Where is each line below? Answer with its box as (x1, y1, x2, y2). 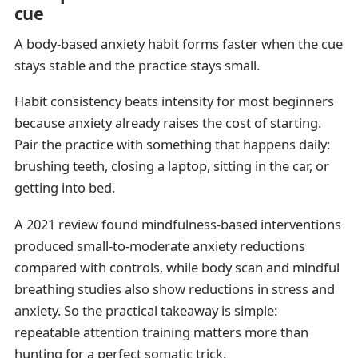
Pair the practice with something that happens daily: (14, 135, 330, 154)
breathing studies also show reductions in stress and (14, 279, 335, 298)
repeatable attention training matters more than (14, 322, 308, 341)
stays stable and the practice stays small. (14, 56, 260, 75)
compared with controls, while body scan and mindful (14, 257, 340, 276)
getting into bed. (14, 178, 115, 197)
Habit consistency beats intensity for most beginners (14, 92, 334, 111)
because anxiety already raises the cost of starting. (14, 113, 321, 133)
